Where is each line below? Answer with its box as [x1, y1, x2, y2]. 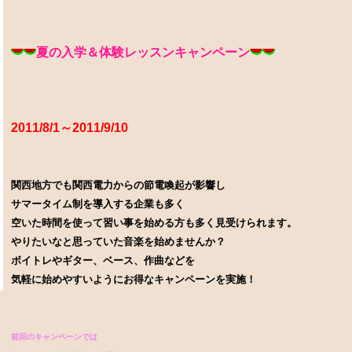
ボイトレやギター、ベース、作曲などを [11, 255, 195, 267]
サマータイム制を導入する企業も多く [11, 198, 185, 211]
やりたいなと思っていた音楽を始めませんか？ [11, 236, 225, 248]
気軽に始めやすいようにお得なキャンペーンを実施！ [11, 273, 256, 286]
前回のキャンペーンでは [11, 332, 97, 342]
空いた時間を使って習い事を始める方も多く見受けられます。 [11, 217, 297, 229]
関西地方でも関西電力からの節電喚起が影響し [11, 179, 225, 192]
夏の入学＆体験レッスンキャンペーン [36, 46, 250, 60]
